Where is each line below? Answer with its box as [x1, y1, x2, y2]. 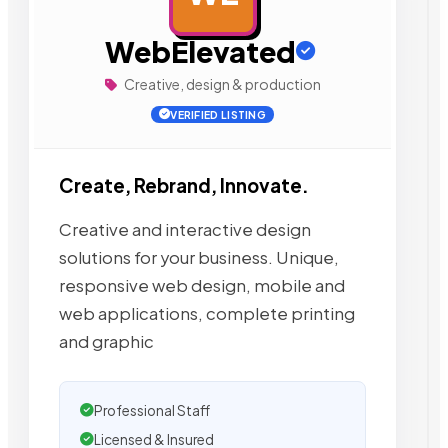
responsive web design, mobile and [59, 274, 345, 296]
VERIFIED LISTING [170, 108, 267, 121]
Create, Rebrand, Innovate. [59, 174, 309, 197]
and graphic [59, 330, 154, 352]
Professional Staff [94, 401, 210, 419]
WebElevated [104, 33, 296, 69]
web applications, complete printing [59, 302, 355, 324]
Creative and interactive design [59, 218, 311, 240]
